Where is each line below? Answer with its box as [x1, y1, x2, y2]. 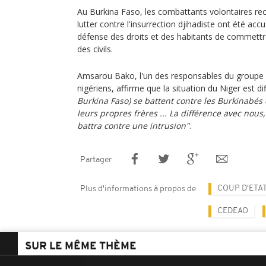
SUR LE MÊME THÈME [25, 241, 137, 252]
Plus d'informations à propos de [80, 185, 196, 194]
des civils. [77, 43, 113, 55]
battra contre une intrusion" [77, 120, 189, 131]
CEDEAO [217, 207, 248, 216]
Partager [80, 156, 112, 164]
